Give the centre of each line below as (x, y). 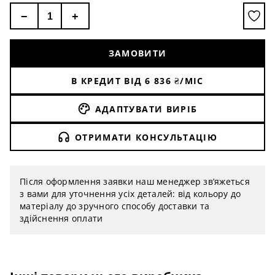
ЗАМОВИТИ (137, 53)
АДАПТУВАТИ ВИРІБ (146, 109)
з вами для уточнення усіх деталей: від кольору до (130, 194)
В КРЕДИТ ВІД (107, 80)
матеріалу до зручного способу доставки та (115, 206)
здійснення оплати (61, 218)
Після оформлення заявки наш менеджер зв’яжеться (135, 181)
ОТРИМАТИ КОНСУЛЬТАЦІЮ (146, 137)
